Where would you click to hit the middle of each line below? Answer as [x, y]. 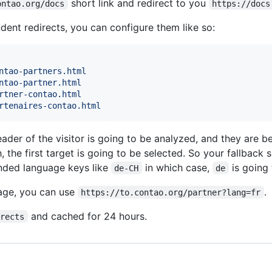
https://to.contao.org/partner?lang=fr [171, 192]
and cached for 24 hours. [87, 216]
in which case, [177, 167]
